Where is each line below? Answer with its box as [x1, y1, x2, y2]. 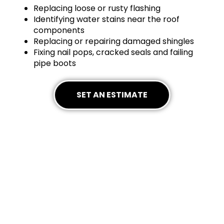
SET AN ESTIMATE [76, 88, 147, 100]
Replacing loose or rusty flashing [33, 2, 161, 14]
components [33, 24, 85, 36]
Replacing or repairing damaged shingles [33, 35, 194, 47]
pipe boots [33, 57, 76, 69]
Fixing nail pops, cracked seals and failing [33, 46, 193, 58]
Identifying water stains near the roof [33, 13, 180, 25]
